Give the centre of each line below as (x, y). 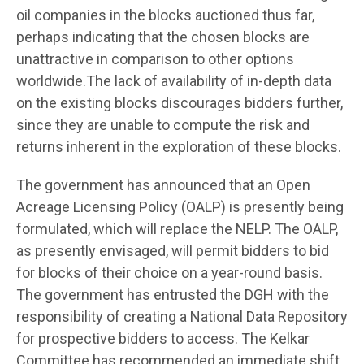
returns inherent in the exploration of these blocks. (179, 146)
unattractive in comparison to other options (155, 58)
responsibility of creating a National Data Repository (182, 316)
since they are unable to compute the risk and (163, 124)
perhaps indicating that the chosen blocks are (163, 37)
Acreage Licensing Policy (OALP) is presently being (180, 206)
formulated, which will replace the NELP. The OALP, (177, 228)
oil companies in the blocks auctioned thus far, (165, 15)
